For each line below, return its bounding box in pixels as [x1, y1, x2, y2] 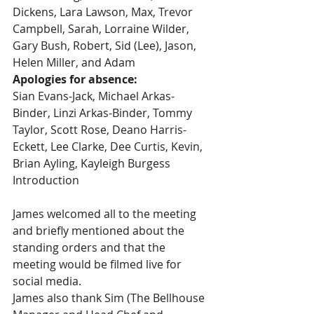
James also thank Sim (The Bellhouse [13, 290, 207, 306]
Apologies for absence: [13, 71, 137, 87]
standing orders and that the [13, 240, 168, 255]
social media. [13, 273, 81, 289]
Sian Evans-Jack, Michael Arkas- [13, 88, 175, 104]
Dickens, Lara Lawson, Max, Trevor [13, 4, 196, 20]
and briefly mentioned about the [13, 223, 187, 238]
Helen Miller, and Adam [13, 55, 135, 70]
